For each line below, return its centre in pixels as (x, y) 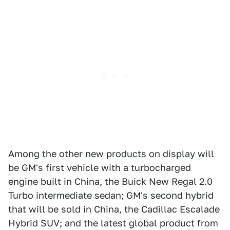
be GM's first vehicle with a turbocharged (100, 168)
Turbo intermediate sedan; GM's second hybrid (111, 195)
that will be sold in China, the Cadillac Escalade (114, 209)
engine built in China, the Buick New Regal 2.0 (110, 181)
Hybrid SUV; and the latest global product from (113, 223)
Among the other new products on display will (111, 154)
